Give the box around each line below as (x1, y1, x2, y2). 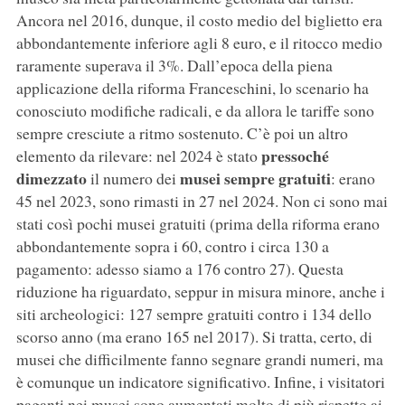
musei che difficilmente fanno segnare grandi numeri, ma (15, 347, 383, 370)
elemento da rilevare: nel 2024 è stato (15, 144, 261, 166)
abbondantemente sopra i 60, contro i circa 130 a (15, 234, 329, 257)
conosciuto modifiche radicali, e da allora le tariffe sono (15, 99, 374, 121)
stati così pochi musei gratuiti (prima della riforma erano (15, 212, 380, 234)
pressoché (260, 143, 329, 167)
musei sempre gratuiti (179, 165, 331, 190)
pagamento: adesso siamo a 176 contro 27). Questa (15, 257, 344, 279)
